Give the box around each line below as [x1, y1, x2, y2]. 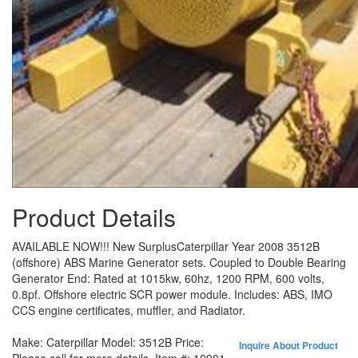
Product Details [12, 200, 176, 234]
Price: [175, 334, 204, 350]
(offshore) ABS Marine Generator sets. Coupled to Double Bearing [12, 254, 346, 270]
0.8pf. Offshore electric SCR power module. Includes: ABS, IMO [12, 286, 332, 302]
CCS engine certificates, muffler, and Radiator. [12, 302, 245, 318]
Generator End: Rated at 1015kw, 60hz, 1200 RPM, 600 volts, [12, 270, 324, 286]
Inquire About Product [239, 338, 338, 352]
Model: [101, 334, 139, 350]
